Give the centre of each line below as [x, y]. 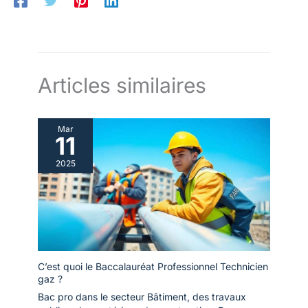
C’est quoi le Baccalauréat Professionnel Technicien [153, 266]
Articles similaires [122, 85]
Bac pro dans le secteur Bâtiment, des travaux [142, 296]
